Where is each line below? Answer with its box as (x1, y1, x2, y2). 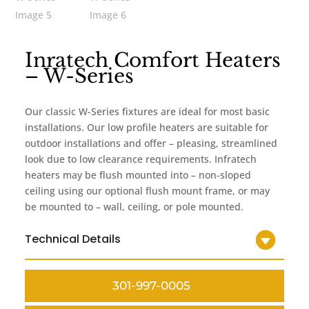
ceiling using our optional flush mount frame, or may (25, 183, 270, 197)
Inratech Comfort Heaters (25, 48, 281, 72)
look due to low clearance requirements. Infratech (25, 152, 257, 166)
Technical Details (25, 230, 121, 247)
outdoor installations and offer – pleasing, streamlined (25, 136, 278, 150)
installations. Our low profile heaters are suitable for (25, 120, 269, 134)
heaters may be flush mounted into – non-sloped (25, 168, 252, 181)
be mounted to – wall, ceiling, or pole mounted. (25, 199, 244, 213)
